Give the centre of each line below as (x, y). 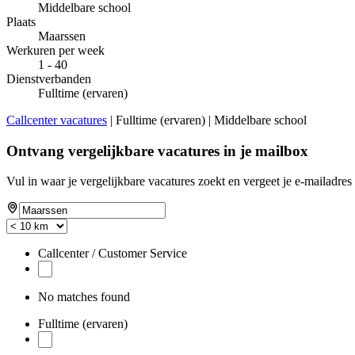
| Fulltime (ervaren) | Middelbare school (207, 120)
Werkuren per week (55, 50)
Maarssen (62, 36)
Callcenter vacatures (57, 120)
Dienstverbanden (49, 78)
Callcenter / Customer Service (113, 254)
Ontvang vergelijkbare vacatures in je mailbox (157, 151)
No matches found (84, 297)
